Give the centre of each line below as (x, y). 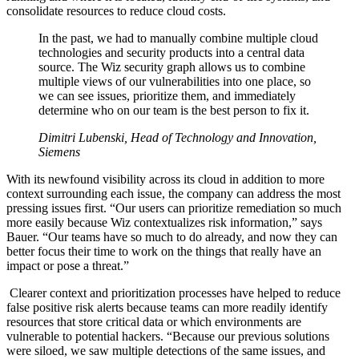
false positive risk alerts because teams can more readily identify (167, 308)
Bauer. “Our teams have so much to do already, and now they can (172, 237)
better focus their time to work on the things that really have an (164, 252)
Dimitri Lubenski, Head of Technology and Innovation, (177, 138)
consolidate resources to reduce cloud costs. (118, 11)
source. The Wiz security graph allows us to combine (172, 67)
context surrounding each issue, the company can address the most (173, 194)
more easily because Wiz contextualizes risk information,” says (164, 223)
